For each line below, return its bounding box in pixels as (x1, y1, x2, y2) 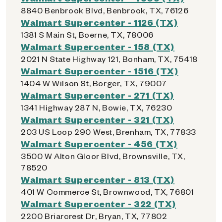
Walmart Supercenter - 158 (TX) (21, 41, 174, 52)
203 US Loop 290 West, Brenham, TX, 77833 (21, 126, 196, 137)
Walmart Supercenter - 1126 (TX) (21, 16, 178, 28)
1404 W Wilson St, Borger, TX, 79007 (21, 78, 167, 88)
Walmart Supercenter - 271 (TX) (21, 89, 174, 101)
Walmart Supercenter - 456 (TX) (21, 138, 177, 149)
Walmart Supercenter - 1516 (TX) (21, 65, 178, 76)
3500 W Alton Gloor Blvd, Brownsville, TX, (21, 151, 185, 161)
